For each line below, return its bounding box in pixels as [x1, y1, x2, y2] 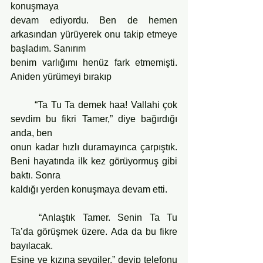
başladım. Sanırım [11, 43, 86, 53]
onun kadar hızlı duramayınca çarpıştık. [11, 141, 177, 152]
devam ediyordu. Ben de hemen [11, 15, 177, 25]
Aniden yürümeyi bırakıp [11, 71, 112, 82]
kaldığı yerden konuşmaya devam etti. [11, 184, 167, 194]
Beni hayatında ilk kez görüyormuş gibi [11, 156, 177, 166]
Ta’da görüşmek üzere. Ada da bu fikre [11, 226, 177, 237]
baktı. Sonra [11, 170, 60, 180]
